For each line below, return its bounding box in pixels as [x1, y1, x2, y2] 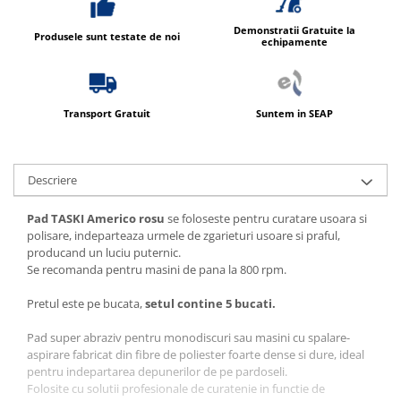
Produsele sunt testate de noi [34, 29, 180, 43]
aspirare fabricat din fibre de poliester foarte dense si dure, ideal [27, 346, 364, 363]
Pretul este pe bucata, [27, 295, 145, 312]
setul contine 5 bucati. [145, 295, 276, 312]
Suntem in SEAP [255, 107, 333, 121]
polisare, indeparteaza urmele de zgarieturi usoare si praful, [27, 227, 340, 244]
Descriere [28, 172, 77, 189]
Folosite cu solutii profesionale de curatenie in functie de [27, 380, 325, 397]
